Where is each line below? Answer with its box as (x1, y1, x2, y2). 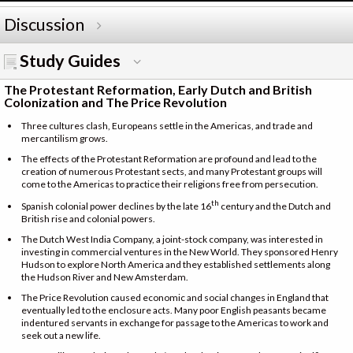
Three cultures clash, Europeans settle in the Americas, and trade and (21, 119, 313, 132)
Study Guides (20, 50, 121, 71)
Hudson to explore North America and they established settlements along (21, 258, 330, 270)
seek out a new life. (21, 329, 101, 341)
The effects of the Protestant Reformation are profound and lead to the (21, 152, 317, 165)
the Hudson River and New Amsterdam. (21, 270, 188, 283)
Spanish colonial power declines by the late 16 (21, 199, 211, 212)
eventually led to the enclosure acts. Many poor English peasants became (21, 303, 326, 316)
